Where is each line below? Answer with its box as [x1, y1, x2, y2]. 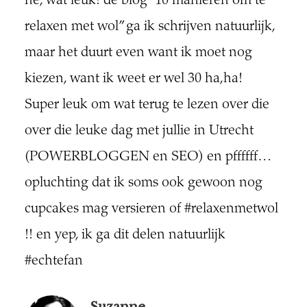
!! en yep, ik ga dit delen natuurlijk [24, 228, 225, 243]
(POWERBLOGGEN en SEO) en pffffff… [24, 150, 271, 165]
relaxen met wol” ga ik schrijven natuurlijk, [24, 20, 275, 35]
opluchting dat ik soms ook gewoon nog [24, 176, 262, 191]
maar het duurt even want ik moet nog [24, 46, 252, 61]
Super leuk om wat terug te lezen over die [24, 98, 269, 113]
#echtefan [24, 254, 83, 269]
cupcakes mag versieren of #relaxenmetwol [24, 202, 278, 217]
